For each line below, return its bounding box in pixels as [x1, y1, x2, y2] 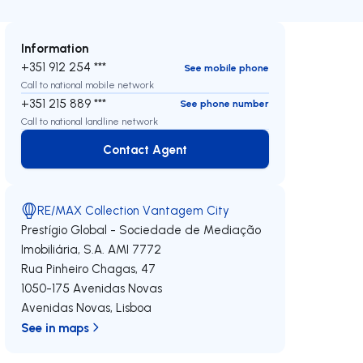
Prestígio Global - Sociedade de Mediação [21, 222, 262, 237]
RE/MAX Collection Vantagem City [37, 203, 230, 218]
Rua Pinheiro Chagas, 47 [21, 261, 156, 276]
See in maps [21, 319, 90, 335]
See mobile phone [183, 61, 269, 74]
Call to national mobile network [21, 79, 155, 91]
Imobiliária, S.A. [21, 241, 105, 257]
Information [21, 40, 89, 56]
